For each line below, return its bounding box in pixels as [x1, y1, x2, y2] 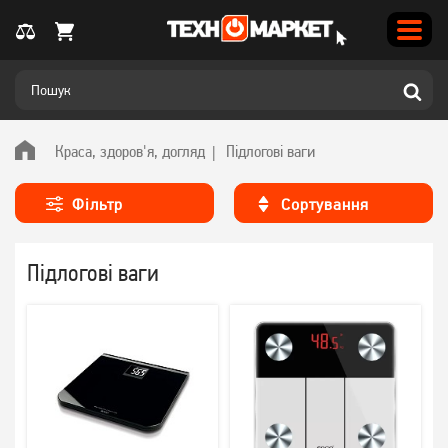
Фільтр [71, 194, 123, 214]
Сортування [280, 194, 369, 214]
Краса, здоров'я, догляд [55, 141, 205, 161]
